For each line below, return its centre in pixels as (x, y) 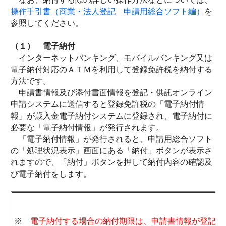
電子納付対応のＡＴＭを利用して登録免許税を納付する (111, 69)
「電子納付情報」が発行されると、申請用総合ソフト (111, 139)
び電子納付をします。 (51, 174)
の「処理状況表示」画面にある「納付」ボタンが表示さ (111, 151)
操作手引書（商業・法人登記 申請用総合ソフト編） (107, 11)
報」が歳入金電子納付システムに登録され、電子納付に (111, 116)
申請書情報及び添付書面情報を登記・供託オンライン (111, 93)
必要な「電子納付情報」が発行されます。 (87, 127)
